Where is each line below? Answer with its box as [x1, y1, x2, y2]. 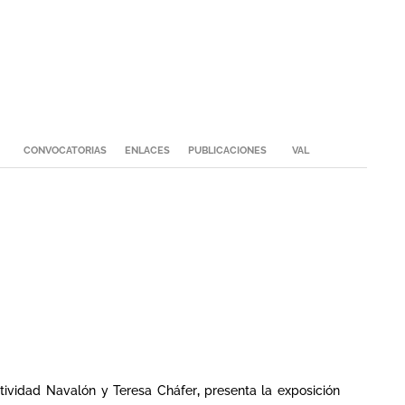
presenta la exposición [203, 383, 341, 399]
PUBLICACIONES [187, 145, 267, 156]
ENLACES [124, 145, 170, 156]
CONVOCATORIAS [23, 145, 107, 156]
